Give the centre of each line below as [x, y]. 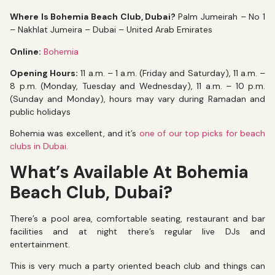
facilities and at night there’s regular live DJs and [137, 231]
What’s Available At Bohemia [129, 172]
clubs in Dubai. [39, 146]
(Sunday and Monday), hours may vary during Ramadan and [137, 99]
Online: [25, 51]
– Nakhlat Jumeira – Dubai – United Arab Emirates [111, 30]
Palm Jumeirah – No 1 [220, 17]
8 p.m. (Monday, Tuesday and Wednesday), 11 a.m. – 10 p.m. [137, 86]
